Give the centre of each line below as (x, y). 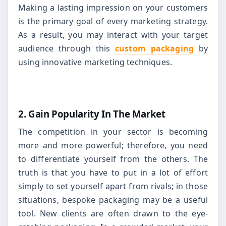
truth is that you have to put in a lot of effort (113, 173)
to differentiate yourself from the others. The (113, 159)
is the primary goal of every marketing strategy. (113, 21)
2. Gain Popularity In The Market (92, 114)
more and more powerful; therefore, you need (113, 146)
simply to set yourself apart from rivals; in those (113, 186)
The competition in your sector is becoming (113, 132)
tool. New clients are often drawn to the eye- (113, 214)
